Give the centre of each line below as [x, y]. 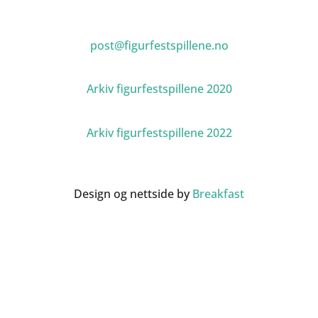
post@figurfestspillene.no [159, 45]
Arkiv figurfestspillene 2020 [159, 89]
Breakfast [218, 193]
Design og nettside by [133, 193]
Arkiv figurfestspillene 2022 [159, 133]
